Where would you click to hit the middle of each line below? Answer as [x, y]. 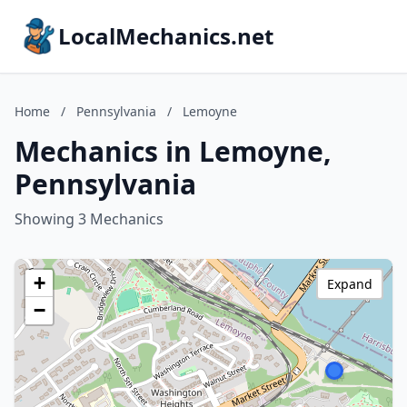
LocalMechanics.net [166, 36]
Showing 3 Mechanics [89, 219]
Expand [350, 284]
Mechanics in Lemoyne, [173, 151]
